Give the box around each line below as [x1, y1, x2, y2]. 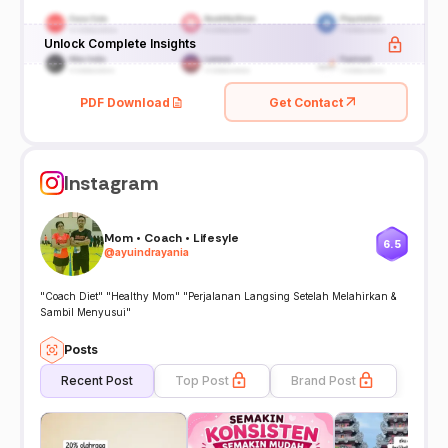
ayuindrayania [115, 245, 189, 258]
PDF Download [80, 94, 170, 110]
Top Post [175, 373, 229, 388]
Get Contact [269, 94, 343, 110]
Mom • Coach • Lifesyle [104, 229, 239, 246]
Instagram [64, 170, 158, 197]
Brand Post [291, 373, 356, 388]
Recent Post [61, 373, 133, 388]
